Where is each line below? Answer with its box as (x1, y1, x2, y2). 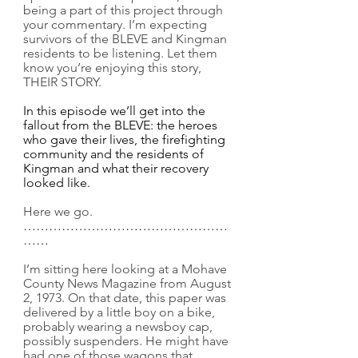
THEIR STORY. (23, 74, 101, 89)
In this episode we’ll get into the (23, 103, 209, 118)
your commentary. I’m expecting (23, 17, 210, 32)
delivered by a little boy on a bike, (23, 304, 218, 320)
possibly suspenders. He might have (23, 333, 232, 348)
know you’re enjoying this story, (23, 60, 205, 75)
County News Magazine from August (23, 276, 234, 291)
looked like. (23, 175, 90, 190)
